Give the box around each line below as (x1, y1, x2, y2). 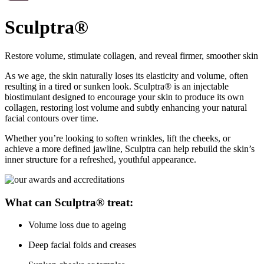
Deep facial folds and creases (28, 240, 136, 250)
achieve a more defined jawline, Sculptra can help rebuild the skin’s (5, 143, 255, 154)
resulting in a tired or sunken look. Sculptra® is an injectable (5, 81, 229, 91)
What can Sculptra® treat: (5, 196, 133, 209)
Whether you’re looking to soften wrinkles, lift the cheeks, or (5, 133, 230, 143)
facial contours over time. (5, 113, 98, 123)
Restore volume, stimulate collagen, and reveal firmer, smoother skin (5, 50, 258, 61)
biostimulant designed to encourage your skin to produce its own (5, 91, 244, 102)
